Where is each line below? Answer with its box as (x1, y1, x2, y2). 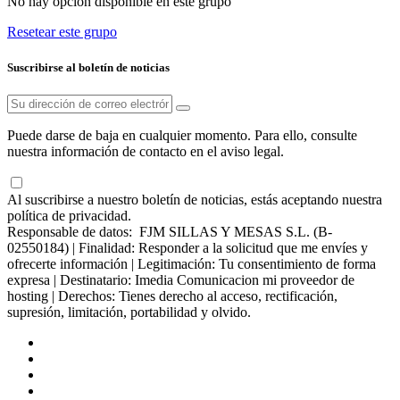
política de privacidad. (7, 207, 131, 223)
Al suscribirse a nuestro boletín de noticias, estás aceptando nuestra (7, 191, 382, 207)
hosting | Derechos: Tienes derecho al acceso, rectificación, (7, 287, 337, 304)
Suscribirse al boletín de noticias (7, 60, 170, 74)
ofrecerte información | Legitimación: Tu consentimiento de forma (7, 255, 376, 271)
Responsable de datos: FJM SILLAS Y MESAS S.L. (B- (7, 223, 332, 239)
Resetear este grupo (7, 24, 117, 40)
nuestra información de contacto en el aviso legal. (7, 143, 284, 159)
